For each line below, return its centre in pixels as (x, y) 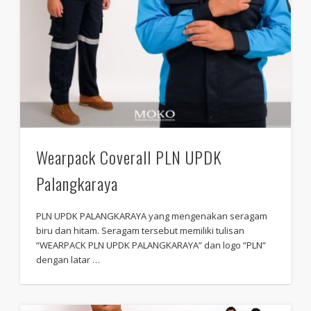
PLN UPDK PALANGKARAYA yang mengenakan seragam (152, 216)
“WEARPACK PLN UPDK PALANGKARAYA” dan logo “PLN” (151, 245)
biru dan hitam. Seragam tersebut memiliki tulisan (141, 231)
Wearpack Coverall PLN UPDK (129, 157)
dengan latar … (68, 260)
